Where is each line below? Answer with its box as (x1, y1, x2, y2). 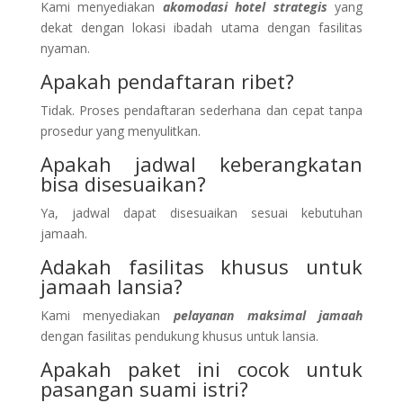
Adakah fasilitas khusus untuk (40, 252, 363, 280)
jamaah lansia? (40, 272, 183, 300)
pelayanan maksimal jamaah (174, 306, 363, 324)
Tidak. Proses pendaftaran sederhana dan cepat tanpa (40, 101, 363, 119)
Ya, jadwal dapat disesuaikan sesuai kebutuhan (40, 203, 363, 221)
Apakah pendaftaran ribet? (40, 67, 294, 94)
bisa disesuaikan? (40, 169, 206, 197)
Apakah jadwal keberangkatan (40, 149, 363, 177)
